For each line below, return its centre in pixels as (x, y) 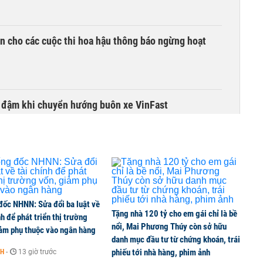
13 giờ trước (37, 252)
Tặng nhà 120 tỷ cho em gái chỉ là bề (174, 214)
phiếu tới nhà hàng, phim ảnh (161, 252)
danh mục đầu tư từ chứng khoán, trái (176, 240)
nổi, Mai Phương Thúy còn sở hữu (169, 227)
